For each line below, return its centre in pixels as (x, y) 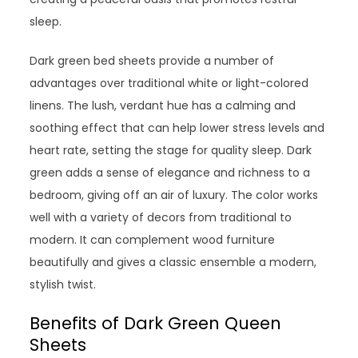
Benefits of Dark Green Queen (156, 323)
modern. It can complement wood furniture (153, 240)
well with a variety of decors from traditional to (161, 217)
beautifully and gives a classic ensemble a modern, (173, 262)
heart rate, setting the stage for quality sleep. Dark (171, 150)
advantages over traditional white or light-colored (169, 83)
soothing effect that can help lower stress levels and (177, 128)
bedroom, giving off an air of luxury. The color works (174, 195)
